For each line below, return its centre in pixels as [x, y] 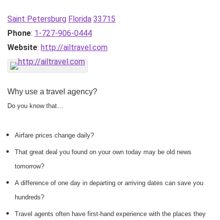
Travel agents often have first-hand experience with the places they [110, 214]
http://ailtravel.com [74, 47]
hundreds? [29, 197]
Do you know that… [35, 106]
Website [22, 47]
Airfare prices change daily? [54, 135]
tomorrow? [29, 166]
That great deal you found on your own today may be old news [103, 152]
